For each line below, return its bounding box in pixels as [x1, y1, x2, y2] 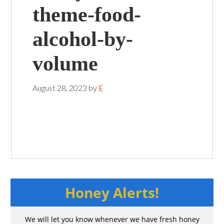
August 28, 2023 [32, 82, 87, 92]
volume [32, 51, 98, 75]
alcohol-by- [32, 27, 133, 50]
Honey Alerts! [65, 183, 159, 202]
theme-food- [32, 2, 141, 26]
